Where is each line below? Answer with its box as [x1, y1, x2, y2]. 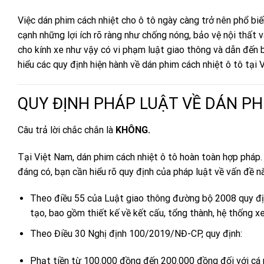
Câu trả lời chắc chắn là [18, 124, 115, 136]
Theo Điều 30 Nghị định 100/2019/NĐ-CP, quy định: [29, 227, 242, 239]
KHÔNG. [115, 124, 153, 136]
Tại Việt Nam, [18, 151, 77, 163]
